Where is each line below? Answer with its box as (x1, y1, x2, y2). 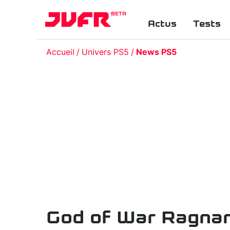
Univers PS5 (82, 48, 129, 56)
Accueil (46, 48, 74, 56)
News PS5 (136, 48, 177, 56)
